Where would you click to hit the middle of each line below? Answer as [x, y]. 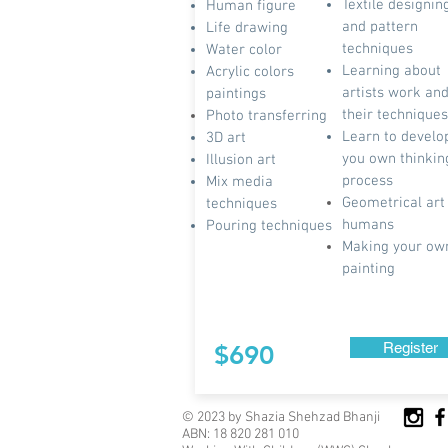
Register [410, 347]
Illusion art [241, 160]
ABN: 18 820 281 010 [240, 434]
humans [368, 225]
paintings [236, 94]
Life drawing [247, 28]
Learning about [391, 71]
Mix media [239, 182]
